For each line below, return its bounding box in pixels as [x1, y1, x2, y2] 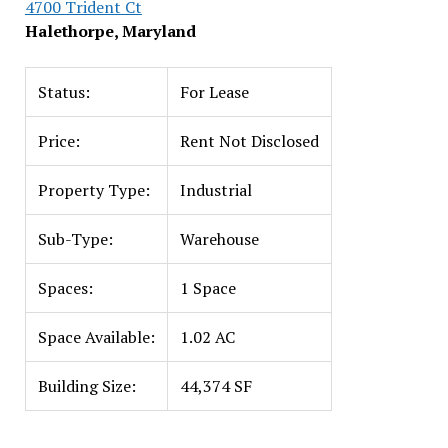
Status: [37, 81, 90, 103]
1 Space [179, 277, 236, 299]
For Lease [179, 81, 249, 103]
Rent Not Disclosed [179, 130, 319, 152]
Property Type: [37, 179, 150, 201]
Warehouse [179, 228, 259, 250]
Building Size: [37, 375, 136, 397]
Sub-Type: [37, 228, 113, 250]
